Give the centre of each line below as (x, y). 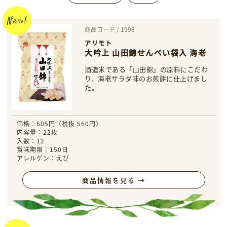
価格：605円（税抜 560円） (60, 123)
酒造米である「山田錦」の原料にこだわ (146, 69)
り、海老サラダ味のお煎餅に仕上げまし (146, 78)
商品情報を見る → (113, 180)
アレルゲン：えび (43, 158)
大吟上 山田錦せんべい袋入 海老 (146, 52)
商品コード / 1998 (110, 29)
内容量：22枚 (37, 132)
